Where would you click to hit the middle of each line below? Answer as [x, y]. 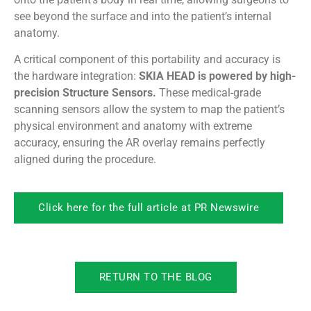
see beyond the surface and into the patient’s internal [143, 16]
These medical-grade [209, 93]
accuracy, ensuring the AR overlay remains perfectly [140, 143]
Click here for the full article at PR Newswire [149, 207]
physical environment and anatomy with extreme [133, 126]
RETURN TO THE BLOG [155, 277]
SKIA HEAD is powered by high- [217, 76]
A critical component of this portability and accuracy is [147, 60]
